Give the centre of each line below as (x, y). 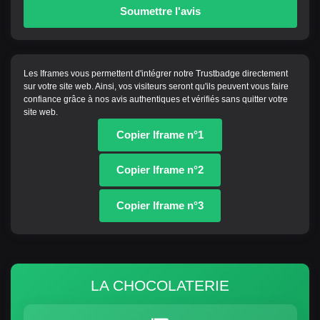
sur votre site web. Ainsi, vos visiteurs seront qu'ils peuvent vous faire (156, 86)
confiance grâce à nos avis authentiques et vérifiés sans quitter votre (155, 99)
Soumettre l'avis (160, 11)
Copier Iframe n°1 (160, 134)
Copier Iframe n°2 (160, 170)
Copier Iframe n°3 (160, 205)
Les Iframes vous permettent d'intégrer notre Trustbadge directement (155, 73)
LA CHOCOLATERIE (160, 285)
